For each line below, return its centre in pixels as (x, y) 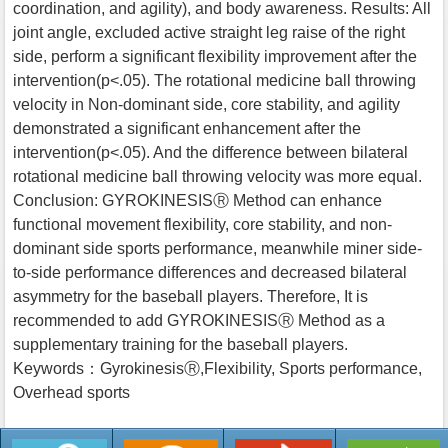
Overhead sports (71, 392)
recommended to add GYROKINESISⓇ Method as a (199, 320)
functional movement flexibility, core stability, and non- (202, 224)
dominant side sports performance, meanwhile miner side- (217, 248)
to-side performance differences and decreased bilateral (210, 272)
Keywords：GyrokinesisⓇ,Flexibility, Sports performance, (217, 368)
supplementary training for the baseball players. (180, 344)
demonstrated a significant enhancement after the (187, 128)
